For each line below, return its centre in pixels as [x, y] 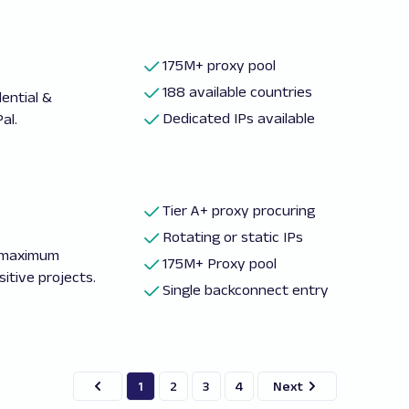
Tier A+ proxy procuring [239, 210]
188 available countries [238, 92]
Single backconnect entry [246, 290]
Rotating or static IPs [233, 237]
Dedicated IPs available [239, 118]
